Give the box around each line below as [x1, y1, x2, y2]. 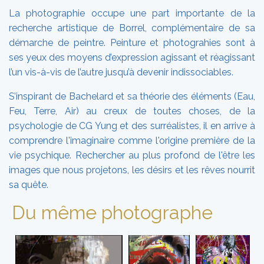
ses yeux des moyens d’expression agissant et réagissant [9, 51, 255, 63]
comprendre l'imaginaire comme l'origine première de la [9, 134, 255, 146]
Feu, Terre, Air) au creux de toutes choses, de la [9, 105, 255, 117]
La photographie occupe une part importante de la [9, 7, 255, 19]
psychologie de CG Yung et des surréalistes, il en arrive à [9, 120, 255, 131]
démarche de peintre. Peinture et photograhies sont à [9, 37, 255, 48]
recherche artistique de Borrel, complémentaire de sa [9, 22, 255, 34]
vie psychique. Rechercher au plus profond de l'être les [9, 149, 255, 161]
